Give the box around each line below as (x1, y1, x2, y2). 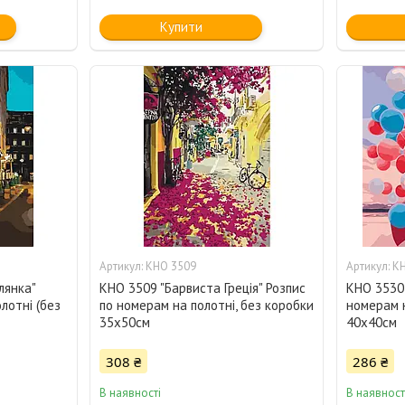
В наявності (99, 385, 162, 401)
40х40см (345, 314, 397, 332)
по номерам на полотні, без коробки (99, 297, 315, 315)
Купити (159, 18, 202, 36)
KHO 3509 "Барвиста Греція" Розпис (99, 279, 306, 297)
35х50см (99, 314, 151, 332)
